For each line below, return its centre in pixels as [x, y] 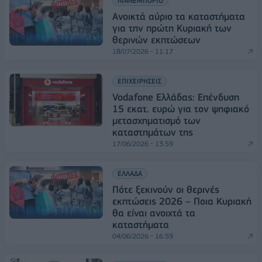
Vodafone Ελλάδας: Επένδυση [176, 97]
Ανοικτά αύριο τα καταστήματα [179, 16]
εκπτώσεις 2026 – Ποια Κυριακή [182, 201]
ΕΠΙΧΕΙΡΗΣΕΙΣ [139, 81]
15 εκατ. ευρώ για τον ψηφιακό [181, 108]
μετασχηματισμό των [156, 120]
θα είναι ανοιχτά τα [154, 213]
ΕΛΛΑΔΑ [130, 173]
